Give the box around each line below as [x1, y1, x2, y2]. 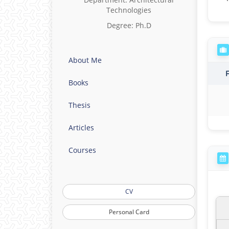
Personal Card [108, 208, 149, 216]
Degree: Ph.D [106, 20, 151, 30]
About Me [68, 55, 102, 65]
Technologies [106, 5, 151, 15]
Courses [68, 145, 96, 155]
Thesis [68, 100, 90, 110]
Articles [68, 123, 94, 132]
